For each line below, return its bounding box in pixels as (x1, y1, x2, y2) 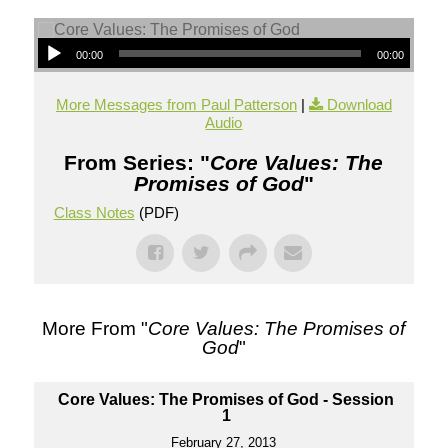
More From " (42, 318, 149, 339)
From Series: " (64, 151, 211, 174)
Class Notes (53, 204, 135, 221)
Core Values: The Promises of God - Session (58, 391, 395, 408)
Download (326, 96, 392, 113)
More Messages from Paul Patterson (55, 96, 297, 113)
